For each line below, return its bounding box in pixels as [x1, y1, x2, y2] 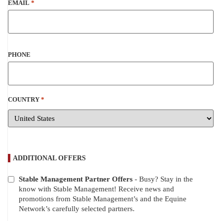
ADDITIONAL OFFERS [13, 154, 86, 162]
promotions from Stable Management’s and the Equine [19, 194, 186, 203]
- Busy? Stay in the [133, 175, 193, 183]
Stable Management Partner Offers [19, 175, 133, 183]
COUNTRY [8, 95, 39, 103]
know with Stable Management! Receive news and [19, 184, 174, 193]
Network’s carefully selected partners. [19, 204, 135, 213]
